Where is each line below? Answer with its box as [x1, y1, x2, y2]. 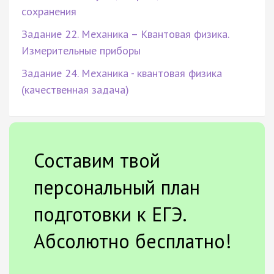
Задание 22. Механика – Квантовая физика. [21, 26, 229, 41]
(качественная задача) [21, 82, 129, 97]
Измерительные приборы [21, 43, 141, 57]
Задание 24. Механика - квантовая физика [21, 65, 222, 80]
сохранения [21, 4, 76, 18]
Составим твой [34, 147, 160, 173]
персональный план [34, 174, 200, 200]
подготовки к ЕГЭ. [34, 201, 186, 227]
